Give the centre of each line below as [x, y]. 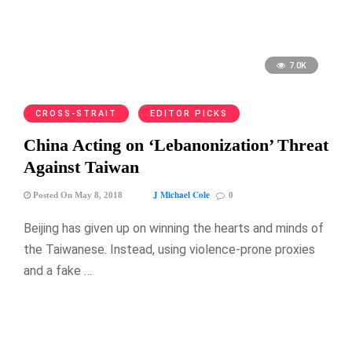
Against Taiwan [81, 167]
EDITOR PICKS [189, 114]
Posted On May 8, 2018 [77, 195]
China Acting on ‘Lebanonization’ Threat [176, 145]
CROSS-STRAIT [76, 114]
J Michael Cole [181, 195]
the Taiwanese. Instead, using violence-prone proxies [169, 250]
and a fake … [58, 271]
